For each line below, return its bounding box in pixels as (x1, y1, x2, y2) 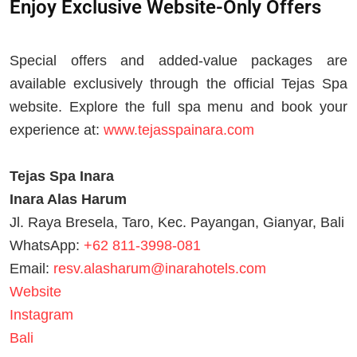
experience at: (10, 122, 104, 139)
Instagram (10, 307, 73, 324)
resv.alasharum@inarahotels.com (53, 261, 266, 277)
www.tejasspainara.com (104, 122, 254, 139)
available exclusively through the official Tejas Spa (10, 76, 347, 92)
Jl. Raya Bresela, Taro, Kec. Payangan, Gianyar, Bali (10, 214, 344, 231)
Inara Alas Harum (10, 191, 127, 208)
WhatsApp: (10, 237, 84, 254)
